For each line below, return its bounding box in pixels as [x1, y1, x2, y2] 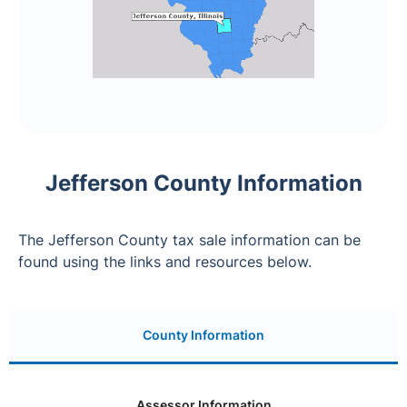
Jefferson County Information [45, 169, 362, 196]
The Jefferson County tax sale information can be [18, 230, 361, 249]
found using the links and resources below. [18, 252, 312, 271]
